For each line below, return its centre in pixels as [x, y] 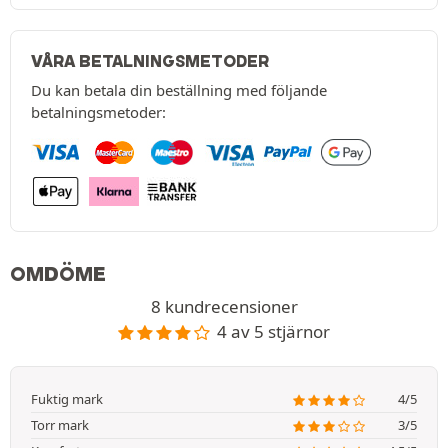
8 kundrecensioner [224, 307]
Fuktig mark [67, 399]
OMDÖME [58, 274]
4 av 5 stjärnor [274, 332]
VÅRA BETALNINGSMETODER [150, 61]
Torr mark [60, 425]
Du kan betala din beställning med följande [179, 90]
